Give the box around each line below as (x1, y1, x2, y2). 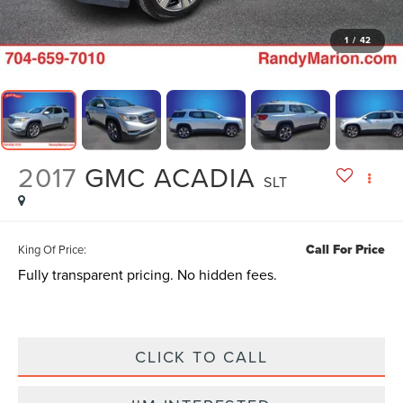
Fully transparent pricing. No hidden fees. (18, 264, 278, 285)
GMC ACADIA (85, 158, 256, 197)
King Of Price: (18, 241, 87, 258)
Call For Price (305, 240, 385, 260)
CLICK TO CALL (135, 345, 268, 369)
